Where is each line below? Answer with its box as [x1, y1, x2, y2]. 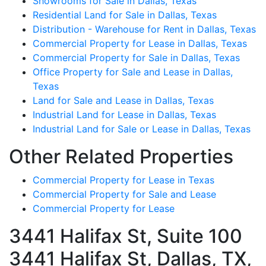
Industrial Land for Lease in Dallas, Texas [33, 108, 216, 121]
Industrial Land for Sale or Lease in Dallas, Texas [33, 122, 251, 135]
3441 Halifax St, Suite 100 [9, 224, 242, 248]
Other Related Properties [9, 144, 233, 168]
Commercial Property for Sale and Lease [33, 188, 216, 200]
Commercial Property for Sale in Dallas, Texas [33, 51, 240, 64]
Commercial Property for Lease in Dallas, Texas [33, 37, 247, 49]
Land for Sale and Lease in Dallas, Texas [33, 94, 214, 106]
